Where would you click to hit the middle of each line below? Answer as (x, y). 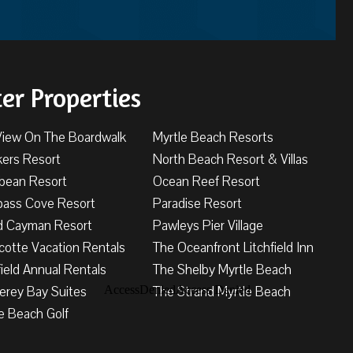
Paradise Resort (198, 203)
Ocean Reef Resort (207, 181)
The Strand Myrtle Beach (222, 292)
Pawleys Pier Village (208, 225)
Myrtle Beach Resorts (214, 137)
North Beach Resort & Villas (231, 159)
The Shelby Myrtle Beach (223, 269)
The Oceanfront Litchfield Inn (234, 247)
